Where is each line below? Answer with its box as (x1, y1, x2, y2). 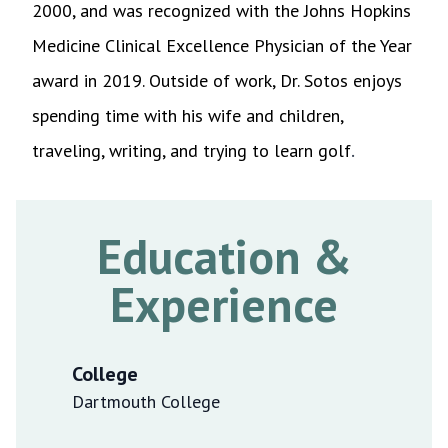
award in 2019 (32, 68, 142, 92)
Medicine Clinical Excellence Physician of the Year (32, 33, 412, 57)
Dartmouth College (72, 389, 220, 413)
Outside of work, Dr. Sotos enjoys (149, 68, 402, 92)
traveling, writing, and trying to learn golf (32, 138, 351, 162)
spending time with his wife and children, (32, 103, 343, 127)
